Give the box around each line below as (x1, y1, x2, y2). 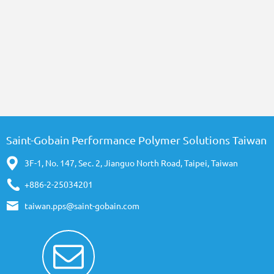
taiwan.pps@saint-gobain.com (24, 201, 139, 211)
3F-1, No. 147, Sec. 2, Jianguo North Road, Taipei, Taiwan (24, 158, 238, 168)
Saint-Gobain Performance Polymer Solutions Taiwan (6, 134, 267, 146)
